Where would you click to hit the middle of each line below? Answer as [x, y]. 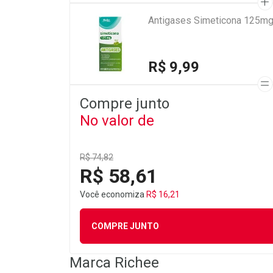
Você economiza [113, 194]
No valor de [117, 121]
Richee [137, 263]
